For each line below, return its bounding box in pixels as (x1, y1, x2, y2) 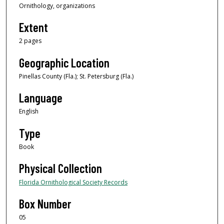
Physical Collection (19, 160, 102, 175)
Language (19, 90, 62, 105)
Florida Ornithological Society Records (19, 177, 127, 186)
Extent (19, 20, 48, 35)
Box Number (19, 196, 71, 211)
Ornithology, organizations (19, 1, 95, 10)
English (19, 107, 38, 116)
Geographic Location (19, 55, 109, 70)
